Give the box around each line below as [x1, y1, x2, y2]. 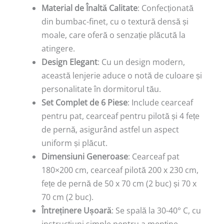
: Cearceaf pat [128, 151, 179, 162]
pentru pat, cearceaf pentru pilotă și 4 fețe [41, 110, 199, 122]
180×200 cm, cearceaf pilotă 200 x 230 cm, [41, 164, 198, 176]
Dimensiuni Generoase [41, 151, 128, 162]
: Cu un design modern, [97, 56, 185, 68]
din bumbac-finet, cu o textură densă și [41, 16, 188, 27]
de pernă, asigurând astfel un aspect [41, 124, 179, 135]
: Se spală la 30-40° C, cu [111, 205, 201, 216]
